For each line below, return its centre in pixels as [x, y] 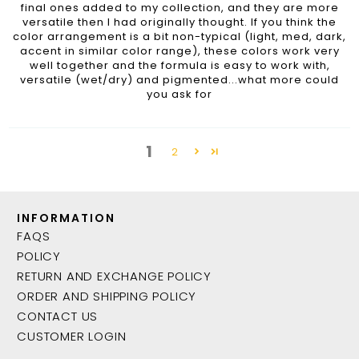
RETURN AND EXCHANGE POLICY [115, 276]
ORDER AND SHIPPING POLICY [107, 296]
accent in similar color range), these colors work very [179, 50]
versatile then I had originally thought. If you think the [179, 22]
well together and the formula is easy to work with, [179, 65]
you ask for [179, 94]
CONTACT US [58, 316]
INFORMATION [67, 218]
